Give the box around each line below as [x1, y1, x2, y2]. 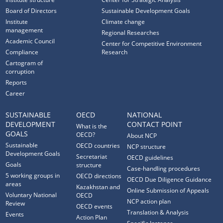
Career [5, 89, 25, 98]
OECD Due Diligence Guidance [127, 175, 212, 184]
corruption [5, 67, 35, 76]
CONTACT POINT [127, 119, 183, 129]
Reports [5, 78, 27, 87]
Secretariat [76, 152, 108, 161]
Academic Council [5, 37, 55, 45]
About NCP [127, 131, 157, 140]
